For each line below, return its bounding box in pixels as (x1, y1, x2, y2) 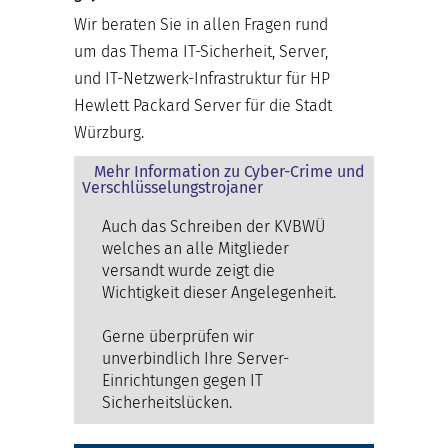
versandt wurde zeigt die (102, 260, 275, 280)
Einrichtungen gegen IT (102, 370, 263, 390)
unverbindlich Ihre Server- (102, 348, 289, 368)
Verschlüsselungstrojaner (82, 177, 263, 197)
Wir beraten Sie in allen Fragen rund (74, 14, 328, 34)
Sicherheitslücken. (102, 392, 232, 412)
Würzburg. (74, 122, 144, 142)
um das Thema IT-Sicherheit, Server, (74, 41, 328, 61)
